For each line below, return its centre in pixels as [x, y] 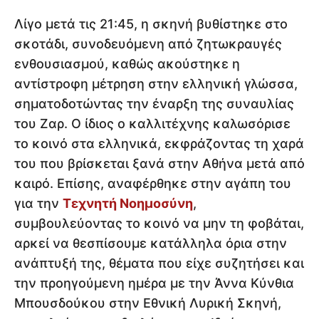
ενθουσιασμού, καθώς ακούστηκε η [127, 64]
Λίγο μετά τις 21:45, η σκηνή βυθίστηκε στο [151, 24]
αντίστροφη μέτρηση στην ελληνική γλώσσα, [156, 84]
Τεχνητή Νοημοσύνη [128, 204]
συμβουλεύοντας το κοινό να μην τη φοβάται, [159, 224]
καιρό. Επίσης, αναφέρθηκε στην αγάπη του [153, 184]
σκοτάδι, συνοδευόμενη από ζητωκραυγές [148, 44]
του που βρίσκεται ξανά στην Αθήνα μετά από [159, 164]
